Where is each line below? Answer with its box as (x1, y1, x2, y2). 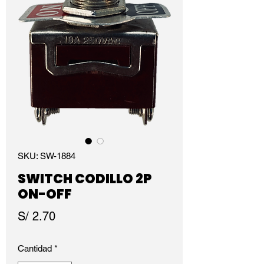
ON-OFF (18, 185, 72, 203)
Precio (55, 209, 88, 223)
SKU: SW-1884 (18, 151, 75, 161)
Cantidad (18, 243, 52, 253)
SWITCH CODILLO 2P (18, 170, 151, 188)
